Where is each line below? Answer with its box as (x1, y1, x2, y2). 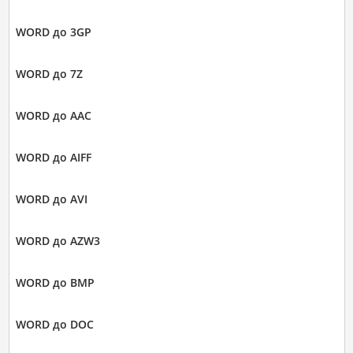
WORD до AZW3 (15, 232, 100, 248)
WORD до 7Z (15, 65, 83, 81)
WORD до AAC (15, 107, 91, 123)
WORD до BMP (15, 274, 95, 290)
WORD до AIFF (15, 149, 91, 165)
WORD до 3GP (15, 24, 91, 39)
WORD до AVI (15, 191, 87, 206)
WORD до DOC (15, 316, 94, 332)
